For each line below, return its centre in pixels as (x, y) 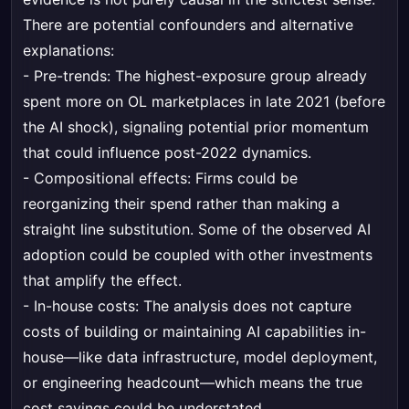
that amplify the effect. (102, 281)
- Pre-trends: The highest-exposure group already (195, 76)
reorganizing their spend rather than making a (181, 204)
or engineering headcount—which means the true (193, 383)
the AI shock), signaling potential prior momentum (196, 127)
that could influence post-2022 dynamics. (167, 153)
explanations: (68, 51)
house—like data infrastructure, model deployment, (200, 357)
